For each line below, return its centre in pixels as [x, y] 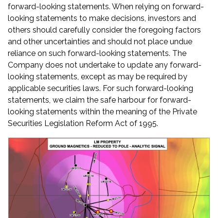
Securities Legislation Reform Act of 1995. [83, 124]
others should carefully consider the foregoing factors [104, 30]
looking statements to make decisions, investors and [102, 18]
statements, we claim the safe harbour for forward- [100, 100]
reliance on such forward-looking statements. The [97, 54]
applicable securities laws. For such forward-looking [100, 89]
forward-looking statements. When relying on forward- [106, 7]
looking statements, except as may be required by [98, 77]
